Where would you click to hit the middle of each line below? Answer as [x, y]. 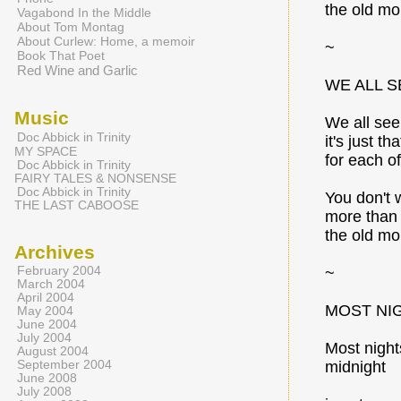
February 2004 [59, 271]
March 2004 [51, 284]
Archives [55, 252]
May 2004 [45, 311]
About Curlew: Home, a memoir [106, 41]
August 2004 [53, 351]
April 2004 [46, 298]
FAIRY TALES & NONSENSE [95, 179]
